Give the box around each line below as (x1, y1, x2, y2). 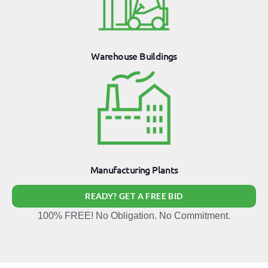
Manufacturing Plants (90, 162, 178, 176)
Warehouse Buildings (91, 49, 177, 63)
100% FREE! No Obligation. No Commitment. (38, 210, 230, 221)
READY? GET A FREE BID (85, 190, 183, 201)
